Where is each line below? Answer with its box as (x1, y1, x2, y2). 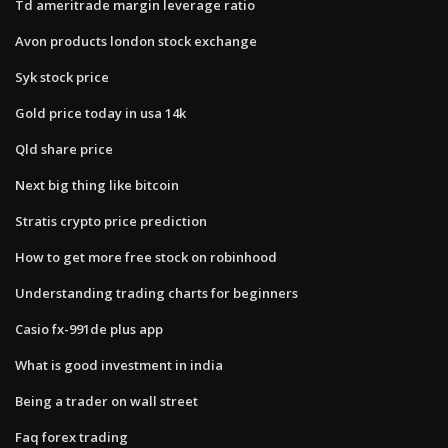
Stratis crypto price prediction (15, 211, 207, 230)
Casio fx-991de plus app (15, 319, 163, 338)
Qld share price (15, 139, 113, 158)
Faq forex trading (15, 427, 128, 446)
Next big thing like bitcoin (15, 175, 179, 194)
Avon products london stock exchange (15, 31, 257, 50)
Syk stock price (15, 67, 109, 86)
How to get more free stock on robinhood (15, 247, 277, 266)
